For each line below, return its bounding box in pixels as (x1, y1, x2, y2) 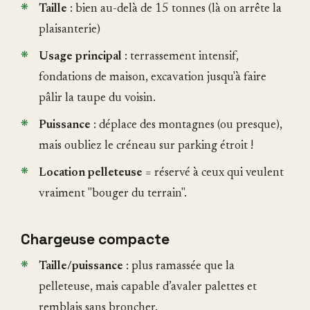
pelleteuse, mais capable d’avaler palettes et (39, 282, 257, 294)
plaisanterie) (39, 24, 100, 37)
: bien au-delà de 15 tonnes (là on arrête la (67, 3, 282, 16)
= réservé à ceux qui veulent (143, 167, 284, 180)
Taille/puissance (39, 261, 123, 273)
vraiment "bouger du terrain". (39, 188, 187, 201)
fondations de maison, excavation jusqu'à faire (39, 72, 266, 84)
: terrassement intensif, (122, 51, 239, 64)
